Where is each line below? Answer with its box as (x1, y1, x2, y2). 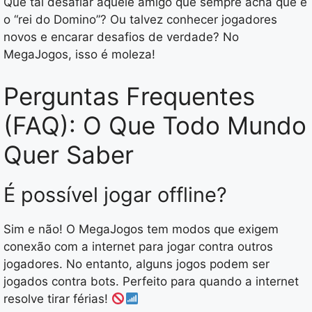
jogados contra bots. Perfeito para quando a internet (3, 274, 299, 288)
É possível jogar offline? (3, 182, 227, 207)
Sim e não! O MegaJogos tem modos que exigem (3, 221, 279, 236)
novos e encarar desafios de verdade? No (3, 30, 239, 45)
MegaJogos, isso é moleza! (3, 47, 155, 62)
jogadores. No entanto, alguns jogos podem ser (3, 256, 270, 271)
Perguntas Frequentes (3, 81, 255, 111)
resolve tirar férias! (3, 291, 111, 306)
